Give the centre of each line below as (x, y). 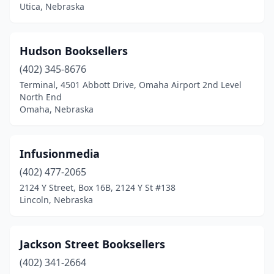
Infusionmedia (60, 154)
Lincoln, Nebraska (56, 200)
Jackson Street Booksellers (92, 244)
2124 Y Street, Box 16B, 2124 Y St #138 (98, 187)
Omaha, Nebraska (57, 109)
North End (41, 97)
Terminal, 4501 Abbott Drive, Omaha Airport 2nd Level (131, 85)
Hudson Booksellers (74, 51)
